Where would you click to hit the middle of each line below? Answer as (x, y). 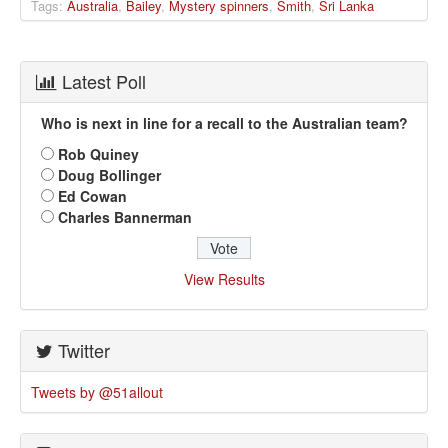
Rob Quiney (98, 154)
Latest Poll (101, 81)
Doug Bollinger (109, 175)
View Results (224, 279)
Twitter (81, 350)
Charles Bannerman (125, 217)
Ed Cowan (92, 196)
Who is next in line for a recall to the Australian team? (224, 123)
